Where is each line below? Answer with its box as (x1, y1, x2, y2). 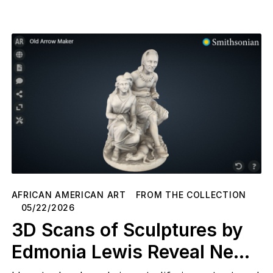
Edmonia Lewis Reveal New (11, 240, 249, 263)
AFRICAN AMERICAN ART (11, 189, 126, 200)
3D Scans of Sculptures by (11, 218, 243, 241)
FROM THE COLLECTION (135, 189, 246, 200)
